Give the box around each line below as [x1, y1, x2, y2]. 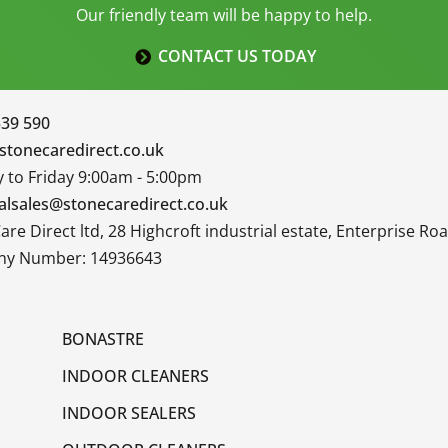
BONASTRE [62, 328, 145, 351]
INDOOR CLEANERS [62, 365, 210, 388]
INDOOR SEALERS [62, 402, 197, 425]
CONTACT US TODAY [157, 45, 316, 68]
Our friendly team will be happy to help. [76, 3, 372, 26]
